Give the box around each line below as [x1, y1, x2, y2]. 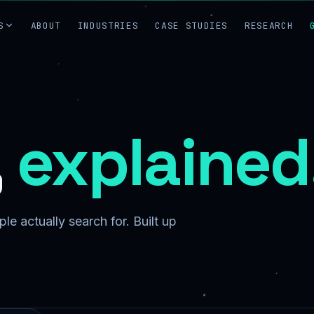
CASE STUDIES [155, 19, 228, 32]
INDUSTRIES [77, 19, 139, 32]
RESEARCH [245, 19, 294, 32]
